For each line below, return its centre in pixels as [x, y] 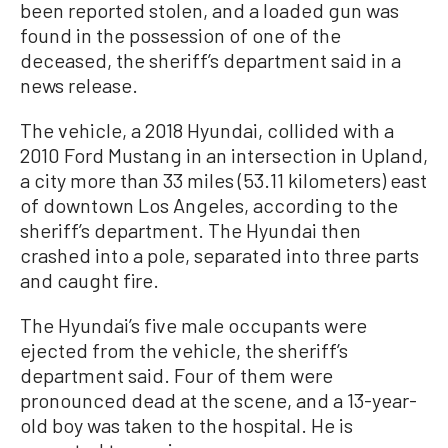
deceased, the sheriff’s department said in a [210, 60]
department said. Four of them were [176, 375]
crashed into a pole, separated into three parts [219, 255]
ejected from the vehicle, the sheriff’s [184, 350]
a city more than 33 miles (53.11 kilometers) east [223, 180]
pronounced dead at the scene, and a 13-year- [218, 400]
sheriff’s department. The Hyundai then [190, 230]
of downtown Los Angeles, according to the [209, 205]
